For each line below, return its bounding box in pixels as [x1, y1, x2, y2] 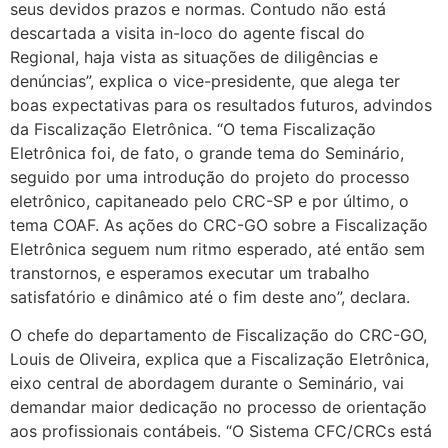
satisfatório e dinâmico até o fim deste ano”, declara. [10, 286, 410, 307]
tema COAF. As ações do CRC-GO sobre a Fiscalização [10, 214, 428, 235]
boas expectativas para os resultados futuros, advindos [10, 94, 432, 115]
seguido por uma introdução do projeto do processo [10, 166, 410, 187]
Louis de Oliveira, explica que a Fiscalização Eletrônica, [10, 349, 429, 370]
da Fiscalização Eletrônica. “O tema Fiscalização [10, 118, 376, 139]
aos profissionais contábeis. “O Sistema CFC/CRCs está [10, 421, 432, 442]
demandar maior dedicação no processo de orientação [10, 397, 427, 418]
